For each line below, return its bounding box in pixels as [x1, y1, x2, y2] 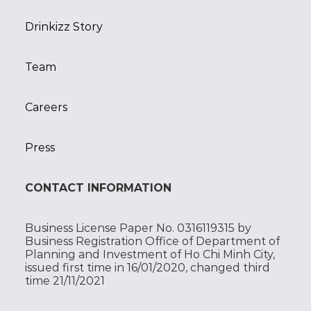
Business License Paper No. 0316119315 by [25, 221, 251, 235]
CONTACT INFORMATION [25, 180, 171, 194]
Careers [25, 100, 67, 114]
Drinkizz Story [25, 19, 103, 33]
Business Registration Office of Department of [25, 234, 280, 248]
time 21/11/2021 [25, 274, 105, 287]
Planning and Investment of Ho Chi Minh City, [25, 247, 275, 261]
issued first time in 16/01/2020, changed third [25, 260, 270, 274]
